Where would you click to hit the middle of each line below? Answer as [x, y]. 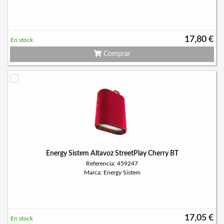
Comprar [116, 54]
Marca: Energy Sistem [112, 172]
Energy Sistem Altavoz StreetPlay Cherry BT [112, 153]
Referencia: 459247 [112, 163]
